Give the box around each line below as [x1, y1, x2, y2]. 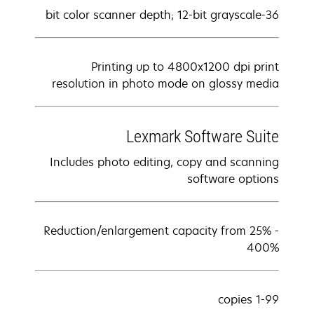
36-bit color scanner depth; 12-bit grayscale [266, 7, 279, 22]
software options [187, 171, 279, 186]
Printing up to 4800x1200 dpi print [91, 59, 279, 74]
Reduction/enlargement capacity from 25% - [43, 223, 279, 238]
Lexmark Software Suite [126, 127, 279, 146]
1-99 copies [256, 292, 279, 307]
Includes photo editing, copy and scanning [50, 154, 279, 170]
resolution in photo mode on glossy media [52, 76, 279, 91]
